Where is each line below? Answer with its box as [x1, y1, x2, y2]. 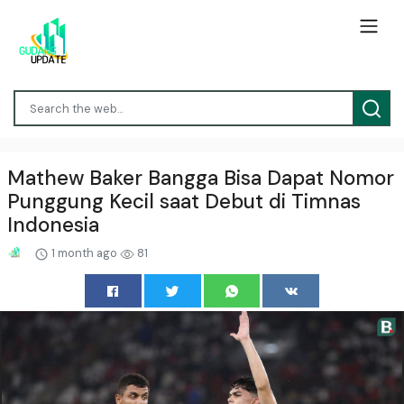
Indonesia [7, 211, 99, 238]
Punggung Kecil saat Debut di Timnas [7, 188, 361, 215]
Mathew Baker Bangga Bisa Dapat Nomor [7, 164, 394, 191]
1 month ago [48, 244, 120, 261]
